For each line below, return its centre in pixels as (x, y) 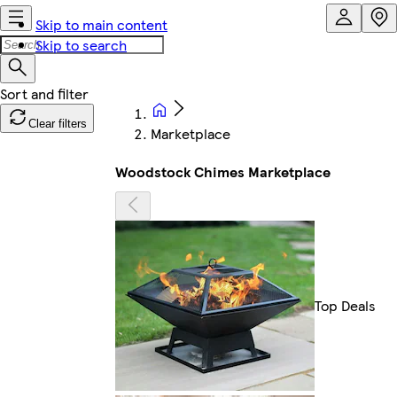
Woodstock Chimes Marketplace (223, 171)
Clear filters (58, 124)
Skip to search (81, 45)
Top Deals (345, 306)
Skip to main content (101, 24)
